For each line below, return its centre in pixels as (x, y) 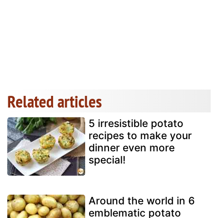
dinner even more (132, 148)
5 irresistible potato (136, 124)
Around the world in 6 (142, 201)
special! (107, 160)
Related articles (54, 101)
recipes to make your (140, 136)
